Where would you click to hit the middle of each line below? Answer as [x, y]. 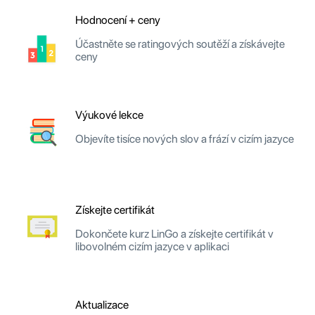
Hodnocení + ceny [118, 20]
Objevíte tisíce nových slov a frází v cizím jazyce [185, 139]
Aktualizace [102, 304]
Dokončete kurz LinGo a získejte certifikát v [174, 233]
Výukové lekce [109, 115]
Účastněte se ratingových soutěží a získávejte [180, 44]
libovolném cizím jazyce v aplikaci [152, 246]
